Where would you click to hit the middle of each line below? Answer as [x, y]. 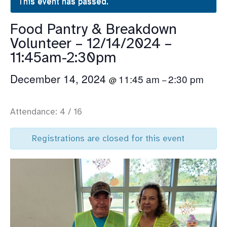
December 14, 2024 [60, 78]
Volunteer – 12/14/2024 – [91, 43]
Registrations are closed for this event [108, 138]
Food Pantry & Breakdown [93, 29]
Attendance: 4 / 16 [46, 111]
